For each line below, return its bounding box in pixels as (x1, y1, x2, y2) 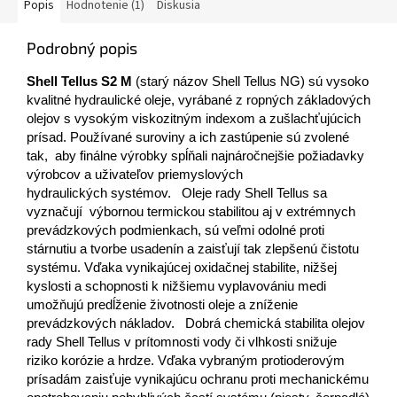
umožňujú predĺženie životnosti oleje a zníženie (27, 298, 298, 313)
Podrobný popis (27, 38, 137, 58)
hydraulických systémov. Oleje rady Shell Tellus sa (27, 186, 327, 201)
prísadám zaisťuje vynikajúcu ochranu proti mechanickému (27, 372, 369, 387)
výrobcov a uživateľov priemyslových (27, 167, 243, 183)
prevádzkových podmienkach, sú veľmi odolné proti (27, 223, 324, 238)
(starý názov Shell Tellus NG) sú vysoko (132, 74, 369, 90)
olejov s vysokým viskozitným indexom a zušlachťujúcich (27, 112, 361, 127)
